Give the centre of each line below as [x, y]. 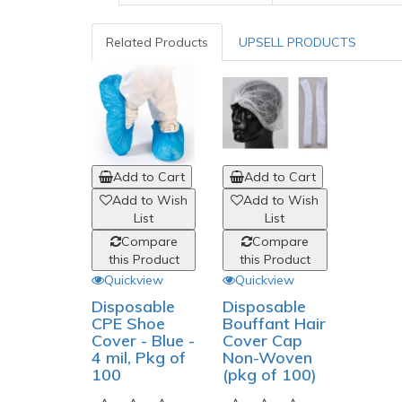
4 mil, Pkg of [139, 358]
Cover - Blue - [143, 341]
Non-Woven [268, 358]
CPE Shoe [128, 324]
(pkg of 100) [270, 375]
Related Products [157, 42]
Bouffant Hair [275, 324]
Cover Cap [263, 341]
